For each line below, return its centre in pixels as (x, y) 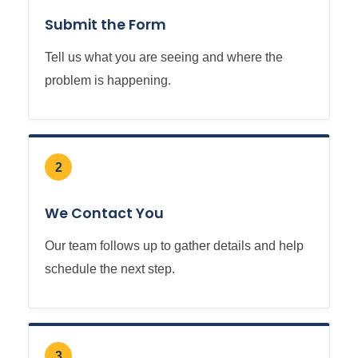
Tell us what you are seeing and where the (164, 57)
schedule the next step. (110, 268)
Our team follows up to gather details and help (174, 245)
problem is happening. (108, 80)
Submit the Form (105, 25)
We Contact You (104, 213)
